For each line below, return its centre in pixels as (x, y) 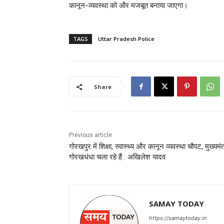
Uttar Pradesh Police (126, 39)
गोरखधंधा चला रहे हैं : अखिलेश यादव (117, 157)
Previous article (90, 135)
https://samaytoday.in (178, 218)
